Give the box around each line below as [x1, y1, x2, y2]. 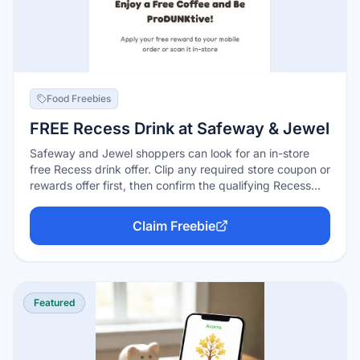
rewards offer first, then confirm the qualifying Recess [30, 178, 311, 192]
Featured [34, 297, 75, 309]
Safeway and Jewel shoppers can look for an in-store [30, 146, 309, 160]
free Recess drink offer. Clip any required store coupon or [30, 162, 330, 176]
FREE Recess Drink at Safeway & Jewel [30, 119, 329, 138]
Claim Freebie [132, 218, 215, 234]
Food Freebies [47, 92, 111, 104]
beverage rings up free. [30, 194, 153, 208]
